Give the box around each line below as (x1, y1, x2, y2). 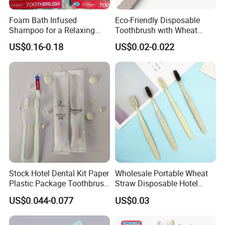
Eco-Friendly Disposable (115, 15, 200, 26)
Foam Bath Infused (9, 15, 77, 26)
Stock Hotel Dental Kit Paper (9, 168, 109, 179)
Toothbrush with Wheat (115, 25, 197, 36)
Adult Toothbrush (115, 188, 176, 199)
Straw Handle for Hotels (115, 35, 199, 46)
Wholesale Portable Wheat (115, 168, 208, 179)
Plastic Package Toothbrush (9, 178, 109, 189)
